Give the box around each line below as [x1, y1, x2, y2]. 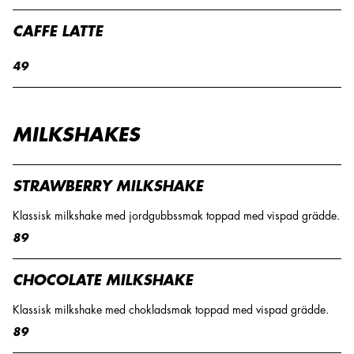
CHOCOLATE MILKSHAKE [13, 273, 193, 288]
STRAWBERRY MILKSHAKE [13, 179, 203, 194]
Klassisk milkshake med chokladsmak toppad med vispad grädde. [13, 304, 329, 315]
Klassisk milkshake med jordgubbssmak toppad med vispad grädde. [13, 210, 340, 221]
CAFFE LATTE [13, 24, 103, 39]
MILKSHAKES [13, 126, 140, 145]
